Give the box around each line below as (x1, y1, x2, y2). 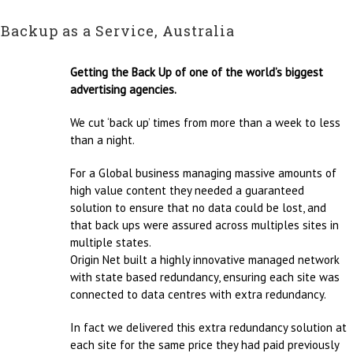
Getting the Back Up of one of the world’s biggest (70, 65, 323, 80)
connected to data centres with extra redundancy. (70, 287, 326, 302)
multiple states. (70, 235, 151, 250)
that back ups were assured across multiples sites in (70, 217, 339, 232)
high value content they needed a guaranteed (70, 183, 304, 198)
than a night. (70, 132, 135, 147)
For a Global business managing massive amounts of (70, 165, 336, 180)
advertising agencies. (70, 82, 176, 97)
